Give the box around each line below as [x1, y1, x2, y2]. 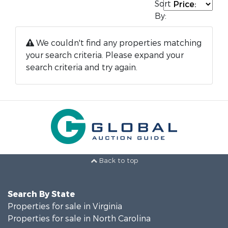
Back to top [97, 156, 138, 165]
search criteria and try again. [26, 62, 137, 73]
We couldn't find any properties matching [34, 38, 202, 48]
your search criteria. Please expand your [26, 50, 184, 61]
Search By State [8, 189, 75, 199]
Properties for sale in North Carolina [8, 213, 151, 224]
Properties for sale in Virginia [8, 201, 122, 212]
